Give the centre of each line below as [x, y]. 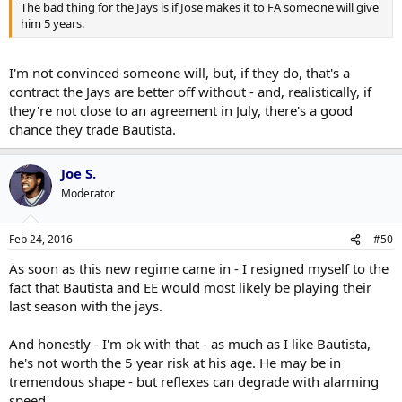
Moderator [88, 193]
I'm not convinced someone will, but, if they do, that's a [179, 72]
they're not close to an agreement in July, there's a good [181, 110]
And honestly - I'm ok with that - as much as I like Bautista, [190, 344]
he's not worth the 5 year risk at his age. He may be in [175, 363]
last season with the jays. [86, 306]
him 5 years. [52, 23]
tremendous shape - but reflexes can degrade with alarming [194, 381]
